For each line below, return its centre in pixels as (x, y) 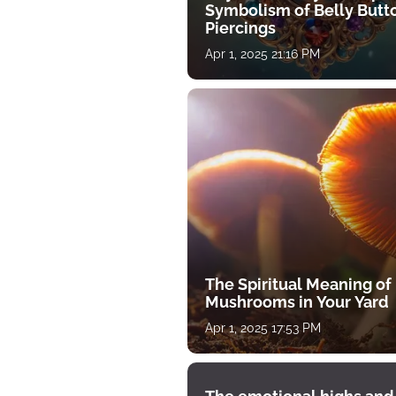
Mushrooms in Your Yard (297, 302)
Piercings (240, 28)
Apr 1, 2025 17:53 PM (263, 328)
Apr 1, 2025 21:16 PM (263, 54)
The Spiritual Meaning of (298, 284)
